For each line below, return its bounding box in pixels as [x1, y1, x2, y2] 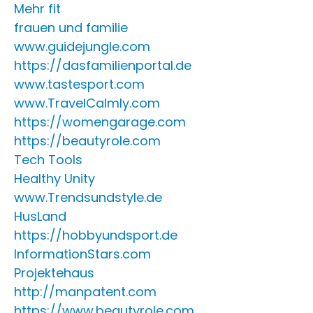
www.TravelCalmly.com [14, 94, 160, 112]
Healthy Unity [14, 170, 95, 187]
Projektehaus [14, 264, 94, 282]
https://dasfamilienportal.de [14, 57, 191, 74]
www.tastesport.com [14, 75, 145, 93]
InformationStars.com [14, 245, 151, 263]
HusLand [14, 208, 66, 225]
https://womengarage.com [14, 113, 186, 131]
